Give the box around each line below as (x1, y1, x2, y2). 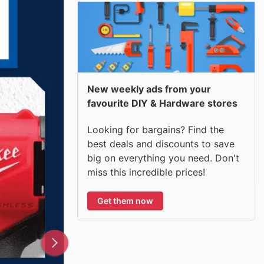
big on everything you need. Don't (87, 151, 239, 164)
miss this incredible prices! (87, 166, 205, 178)
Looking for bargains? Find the (87, 123, 224, 136)
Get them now (97, 195, 153, 206)
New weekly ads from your (87, 83, 211, 95)
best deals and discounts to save (87, 137, 235, 150)
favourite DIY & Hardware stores (87, 97, 237, 109)
